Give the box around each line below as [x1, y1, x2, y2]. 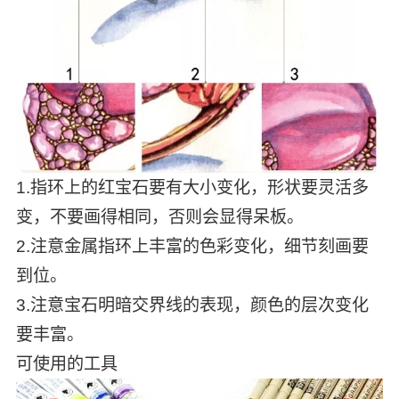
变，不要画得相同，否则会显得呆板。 [15, 207, 304, 226]
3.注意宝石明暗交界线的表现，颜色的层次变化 [15, 295, 369, 314]
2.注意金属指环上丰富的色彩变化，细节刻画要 [15, 236, 369, 256]
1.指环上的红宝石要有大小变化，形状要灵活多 [15, 177, 369, 197]
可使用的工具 [15, 354, 118, 373]
